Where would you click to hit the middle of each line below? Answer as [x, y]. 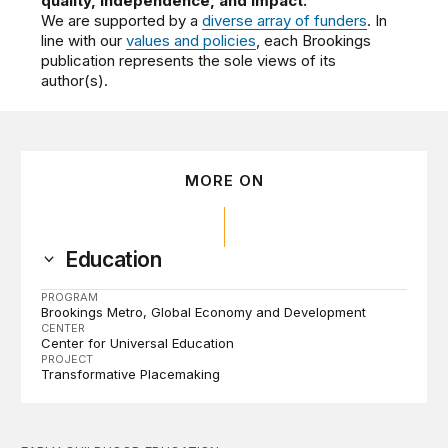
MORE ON [224, 180]
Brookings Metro [92, 311]
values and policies [191, 40]
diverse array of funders [285, 20]
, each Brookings [314, 40]
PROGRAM [70, 296]
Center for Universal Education [138, 342]
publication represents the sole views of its [189, 60]
